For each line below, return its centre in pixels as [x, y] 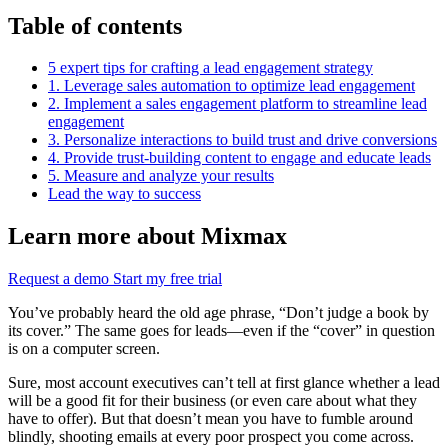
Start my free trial [167, 279]
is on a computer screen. [84, 349]
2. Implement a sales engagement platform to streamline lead [237, 104]
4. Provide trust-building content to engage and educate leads [239, 158]
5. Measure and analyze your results [161, 176]
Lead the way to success [124, 194]
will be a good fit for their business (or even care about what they [212, 401]
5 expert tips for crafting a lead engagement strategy [210, 68]
